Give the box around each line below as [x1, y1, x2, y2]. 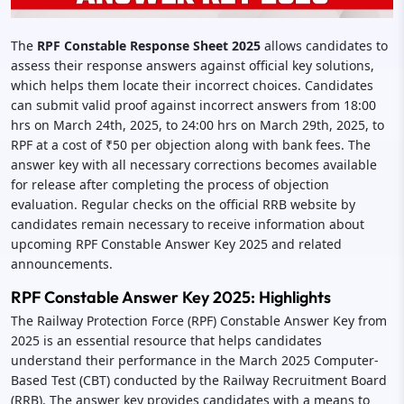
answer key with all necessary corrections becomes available [11, 155, 377, 173]
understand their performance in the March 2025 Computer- [11, 351, 379, 369]
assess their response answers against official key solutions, [11, 56, 374, 74]
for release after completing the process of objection [11, 175, 329, 193]
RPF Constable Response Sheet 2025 [37, 36, 261, 54]
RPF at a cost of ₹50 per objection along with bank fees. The [11, 135, 371, 153]
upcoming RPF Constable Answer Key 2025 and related [11, 234, 342, 252]
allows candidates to [261, 36, 388, 54]
